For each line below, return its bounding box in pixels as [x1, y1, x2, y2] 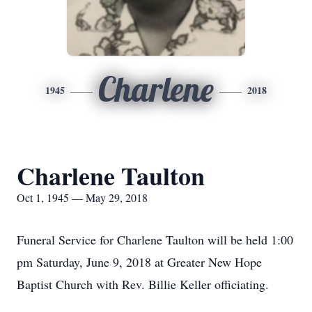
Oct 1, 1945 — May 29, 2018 [17, 190, 148, 205]
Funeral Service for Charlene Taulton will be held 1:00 [17, 231, 293, 248]
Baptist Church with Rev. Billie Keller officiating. [17, 276, 269, 292]
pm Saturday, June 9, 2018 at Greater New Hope [17, 253, 262, 270]
